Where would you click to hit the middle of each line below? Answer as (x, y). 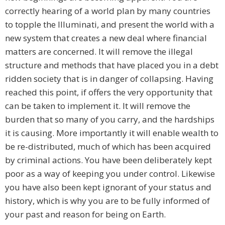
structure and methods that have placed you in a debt (112, 65)
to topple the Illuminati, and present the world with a (110, 25)
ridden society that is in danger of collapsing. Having (109, 79)
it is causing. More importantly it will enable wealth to (112, 133)
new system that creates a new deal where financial (106, 38)
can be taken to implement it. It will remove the (98, 106)
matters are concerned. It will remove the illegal (99, 52)
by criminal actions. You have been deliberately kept (108, 160)
